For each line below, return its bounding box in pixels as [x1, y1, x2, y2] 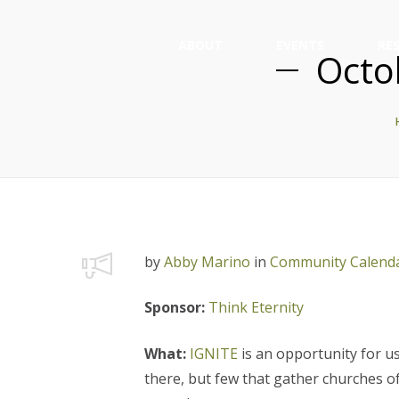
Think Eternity [208, 297, 304, 317]
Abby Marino [163, 252, 250, 272]
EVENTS [276, 36, 324, 53]
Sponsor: [143, 297, 208, 317]
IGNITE [185, 344, 238, 363]
